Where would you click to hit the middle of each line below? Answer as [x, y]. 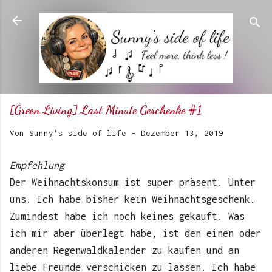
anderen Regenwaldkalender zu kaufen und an [124, 250]
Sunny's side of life [78, 133]
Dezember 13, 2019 [182, 133]
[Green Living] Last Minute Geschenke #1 [106, 110]
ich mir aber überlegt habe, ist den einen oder [135, 233]
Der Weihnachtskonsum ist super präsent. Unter [133, 182]
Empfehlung [37, 165]
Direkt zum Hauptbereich [136, 15]
